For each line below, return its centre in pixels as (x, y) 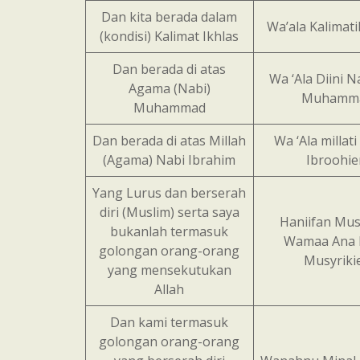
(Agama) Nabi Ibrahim (170, 160)
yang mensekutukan (169, 270)
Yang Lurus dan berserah (170, 193)
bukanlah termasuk (170, 231)
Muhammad (169, 108)
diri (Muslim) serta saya (169, 212)
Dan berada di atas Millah (170, 141)
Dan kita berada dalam (170, 17)
